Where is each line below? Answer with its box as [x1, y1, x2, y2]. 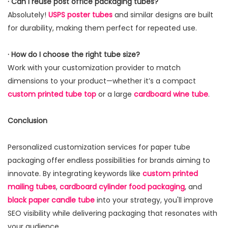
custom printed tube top [8, 89, 98, 100]
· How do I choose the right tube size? [8, 49, 140, 60]
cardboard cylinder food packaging [60, 182, 185, 192]
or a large [98, 89, 134, 100]
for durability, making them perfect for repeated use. [8, 23, 197, 34]
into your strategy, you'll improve [95, 195, 213, 206]
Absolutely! [8, 10, 48, 20]
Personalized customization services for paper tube [8, 142, 190, 153]
